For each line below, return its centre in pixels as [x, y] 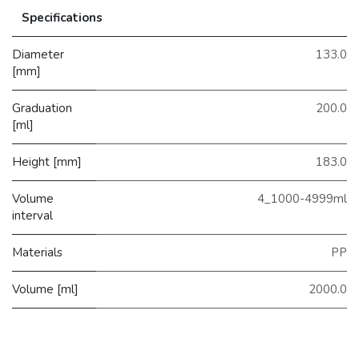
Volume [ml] [45, 289]
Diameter [38, 54]
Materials [37, 252]
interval [32, 215]
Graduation [42, 108]
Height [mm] [47, 161]
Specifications [62, 17]
